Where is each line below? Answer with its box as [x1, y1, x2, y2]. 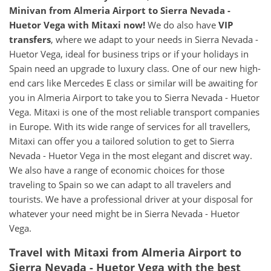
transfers [9, 33, 51, 45]
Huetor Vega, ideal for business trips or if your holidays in [9, 47, 249, 60]
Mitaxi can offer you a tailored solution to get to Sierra [9, 134, 234, 147]
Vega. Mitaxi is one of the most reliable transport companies [9, 105, 260, 118]
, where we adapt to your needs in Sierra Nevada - [51, 33, 258, 45]
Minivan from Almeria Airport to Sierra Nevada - [9, 4, 230, 16]
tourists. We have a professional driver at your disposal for [9, 192, 253, 205]
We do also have [145, 18, 218, 31]
